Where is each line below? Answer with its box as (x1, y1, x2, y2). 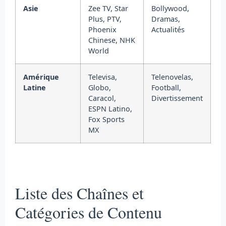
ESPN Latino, (88, 104, 132, 114)
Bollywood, (151, 4, 189, 14)
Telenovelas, (151, 72, 193, 82)
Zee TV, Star (88, 4, 128, 14)
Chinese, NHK (88, 35, 135, 45)
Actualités (151, 25, 185, 35)
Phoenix (88, 25, 117, 35)
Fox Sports (88, 115, 125, 125)
